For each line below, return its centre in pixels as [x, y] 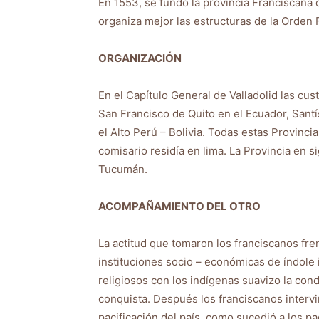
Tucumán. [123, 169]
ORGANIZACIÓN [140, 58]
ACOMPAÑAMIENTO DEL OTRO [179, 206]
